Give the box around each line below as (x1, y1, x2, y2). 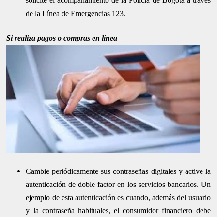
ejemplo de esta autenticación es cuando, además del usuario (26, 193, 211, 202)
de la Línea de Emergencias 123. (26, 9, 126, 18)
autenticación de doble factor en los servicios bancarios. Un (26, 180, 211, 189)
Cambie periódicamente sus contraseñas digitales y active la (26, 167, 211, 176)
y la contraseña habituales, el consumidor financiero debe (26, 206, 211, 215)
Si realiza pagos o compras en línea (6, 34, 118, 43)
